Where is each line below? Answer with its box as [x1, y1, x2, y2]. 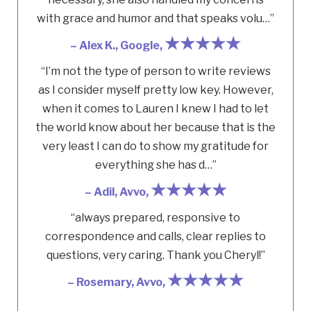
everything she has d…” [94, 158, 217, 171]
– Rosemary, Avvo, [67, 276, 167, 289]
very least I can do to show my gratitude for [42, 140, 269, 153]
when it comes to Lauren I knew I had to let [42, 102, 269, 115]
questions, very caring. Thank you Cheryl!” [46, 249, 265, 262]
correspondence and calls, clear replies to [45, 230, 266, 243]
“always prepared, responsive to [71, 211, 240, 224]
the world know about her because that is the [35, 121, 276, 134]
